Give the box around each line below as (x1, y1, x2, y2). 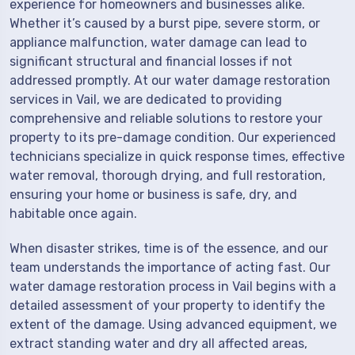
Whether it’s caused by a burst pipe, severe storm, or (10, 16, 320, 31)
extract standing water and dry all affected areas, (10, 336, 307, 351)
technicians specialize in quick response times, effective (10, 149, 345, 164)
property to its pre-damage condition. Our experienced (10, 130, 336, 145)
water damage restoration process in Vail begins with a (10, 279, 336, 294)
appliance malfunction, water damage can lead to (10, 35, 307, 50)
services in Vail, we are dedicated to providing (10, 92, 282, 107)
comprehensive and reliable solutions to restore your (10, 111, 323, 126)
